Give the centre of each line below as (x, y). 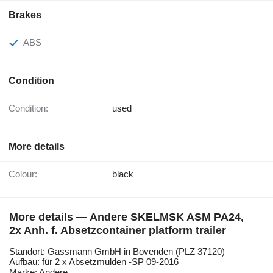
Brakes (25, 15)
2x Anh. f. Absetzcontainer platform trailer (118, 231)
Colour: (26, 174)
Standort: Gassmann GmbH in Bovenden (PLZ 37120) (117, 252)
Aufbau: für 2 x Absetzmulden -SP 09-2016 (94, 262)
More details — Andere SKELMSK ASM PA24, (126, 217)
